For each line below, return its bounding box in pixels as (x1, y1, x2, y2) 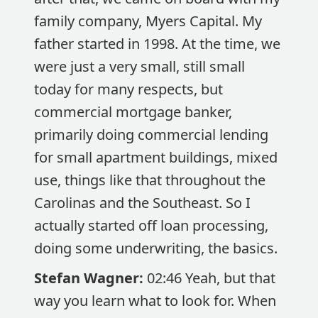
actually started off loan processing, (34, 216, 268, 235)
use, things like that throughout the (34, 170, 265, 190)
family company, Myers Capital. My (34, 11, 262, 31)
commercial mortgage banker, (34, 102, 232, 121)
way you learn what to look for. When (34, 291, 276, 310)
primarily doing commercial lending (34, 125, 268, 144)
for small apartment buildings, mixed (34, 148, 278, 167)
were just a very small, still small (34, 57, 245, 76)
